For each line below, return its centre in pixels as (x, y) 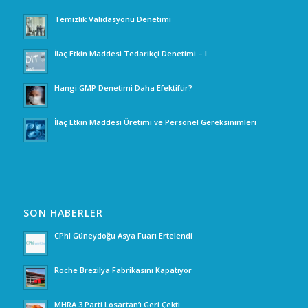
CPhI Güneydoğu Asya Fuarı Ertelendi (123, 236)
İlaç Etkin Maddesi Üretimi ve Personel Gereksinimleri (155, 122)
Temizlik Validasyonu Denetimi (112, 19)
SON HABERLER (63, 213)
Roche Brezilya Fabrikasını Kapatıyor (123, 270)
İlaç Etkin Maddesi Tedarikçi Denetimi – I (130, 54)
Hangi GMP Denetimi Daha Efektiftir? (123, 88)
